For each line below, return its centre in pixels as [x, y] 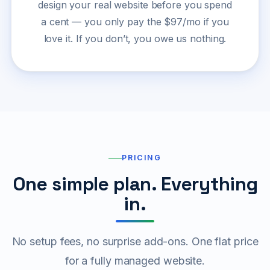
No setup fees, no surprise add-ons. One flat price [135, 242]
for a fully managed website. [135, 261]
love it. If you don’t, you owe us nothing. [135, 39]
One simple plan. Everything [135, 184]
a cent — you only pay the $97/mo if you [135, 22]
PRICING [142, 158]
